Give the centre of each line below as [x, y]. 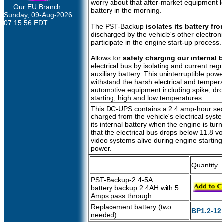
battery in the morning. [126, 10]
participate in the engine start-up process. [156, 42]
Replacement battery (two [131, 207]
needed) [104, 215]
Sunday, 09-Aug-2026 [38, 15]
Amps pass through [121, 196]
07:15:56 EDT [26, 23]
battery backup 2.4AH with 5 [135, 188]
